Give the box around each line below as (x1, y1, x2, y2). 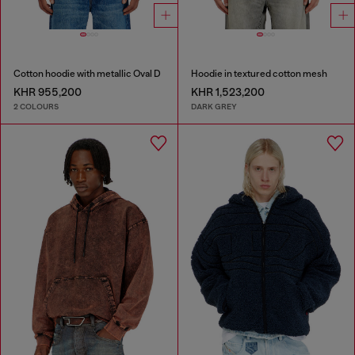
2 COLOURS (13, 101, 59, 112)
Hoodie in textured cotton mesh (190, 68, 327, 80)
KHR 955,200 (13, 86, 82, 99)
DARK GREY (190, 101, 237, 112)
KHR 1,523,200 (190, 86, 265, 99)
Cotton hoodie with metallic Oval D (13, 68, 161, 80)
